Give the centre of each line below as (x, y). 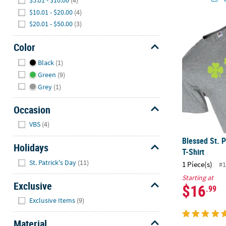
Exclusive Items (52, 201)
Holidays (31, 148)
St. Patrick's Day (53, 162)
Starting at (198, 177)
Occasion (32, 109)
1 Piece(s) (197, 164)
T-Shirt (193, 152)
